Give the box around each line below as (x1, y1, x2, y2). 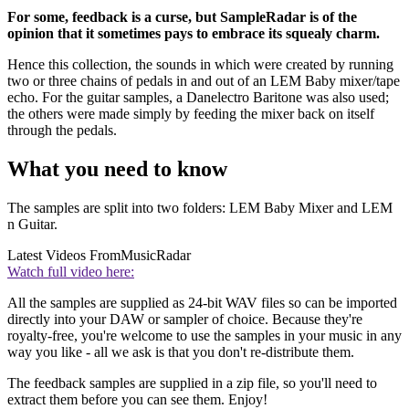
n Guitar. (7, 215, 58, 232)
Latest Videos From (7, 246, 121, 263)
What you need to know (7, 157, 227, 182)
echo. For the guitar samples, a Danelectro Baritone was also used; (7, 89, 389, 106)
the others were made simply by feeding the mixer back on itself (7, 106, 374, 122)
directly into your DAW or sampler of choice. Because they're (7, 310, 362, 327)
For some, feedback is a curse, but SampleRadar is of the (7, 9, 357, 26)
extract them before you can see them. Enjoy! (7, 391, 267, 407)
